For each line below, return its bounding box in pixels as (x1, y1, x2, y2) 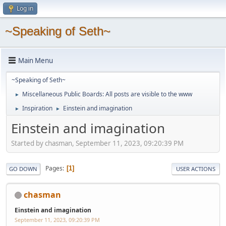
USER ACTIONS (176, 164, 215, 173)
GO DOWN (9, 164, 37, 173)
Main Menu (18, 55, 53, 65)
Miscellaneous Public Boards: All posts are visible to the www (22, 90, 192, 98)
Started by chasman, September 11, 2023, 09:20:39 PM (11, 138, 184, 148)
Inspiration (22, 104, 52, 112)
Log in (17, 4, 33, 13)
